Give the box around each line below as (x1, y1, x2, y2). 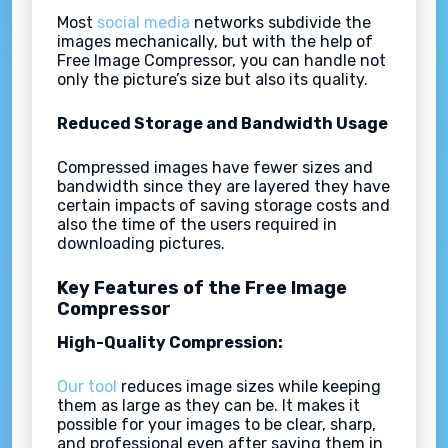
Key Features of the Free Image (57, 276, 347, 299)
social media (97, 12, 190, 32)
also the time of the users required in (57, 214, 337, 234)
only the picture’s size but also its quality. (57, 69, 368, 89)
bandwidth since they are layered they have (57, 176, 390, 196)
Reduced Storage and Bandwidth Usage (57, 113, 388, 133)
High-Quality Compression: (57, 332, 283, 352)
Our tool (57, 376, 117, 396)
